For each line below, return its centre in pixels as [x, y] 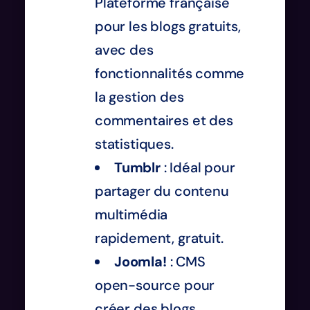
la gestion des [139, 97]
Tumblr [137, 167]
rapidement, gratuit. [159, 238]
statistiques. [134, 144]
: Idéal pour [198, 167]
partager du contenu [162, 191]
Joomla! [140, 261]
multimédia [131, 214]
